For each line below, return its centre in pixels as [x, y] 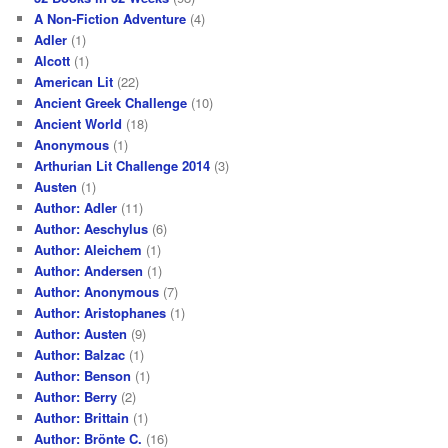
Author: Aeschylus [91, 228]
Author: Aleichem [88, 249]
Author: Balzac [80, 354]
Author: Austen [81, 333]
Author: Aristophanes [100, 312]
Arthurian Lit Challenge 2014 [122, 165]
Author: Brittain [82, 417]
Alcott [52, 60]
